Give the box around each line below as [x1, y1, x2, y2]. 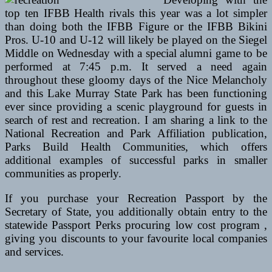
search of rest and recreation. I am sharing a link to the [5, 114, 267, 127]
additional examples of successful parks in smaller [5, 154, 267, 167]
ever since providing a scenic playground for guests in [5, 100, 267, 114]
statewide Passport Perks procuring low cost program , [5, 219, 267, 232]
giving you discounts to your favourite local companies [5, 232, 267, 245]
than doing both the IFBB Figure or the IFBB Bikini [5, 20, 267, 33]
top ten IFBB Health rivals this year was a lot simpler [5, 7, 267, 20]
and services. [5, 245, 64, 259]
